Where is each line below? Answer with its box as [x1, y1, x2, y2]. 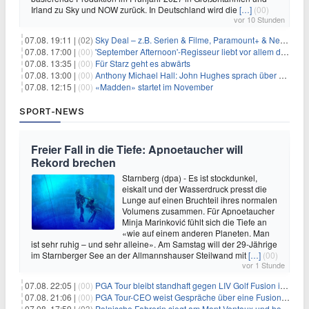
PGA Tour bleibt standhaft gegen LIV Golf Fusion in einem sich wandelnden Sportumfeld [95, 279, 280, 292]
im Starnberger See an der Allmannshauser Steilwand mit [31, 249, 248, 261]
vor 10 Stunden [234, 14, 285, 26]
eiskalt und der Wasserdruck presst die [122, 183, 267, 195]
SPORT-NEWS [19, 106, 84, 117]
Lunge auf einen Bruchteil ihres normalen [122, 194, 277, 206]
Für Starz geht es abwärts [95, 57, 190, 70]
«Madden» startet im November [95, 81, 213, 93]
